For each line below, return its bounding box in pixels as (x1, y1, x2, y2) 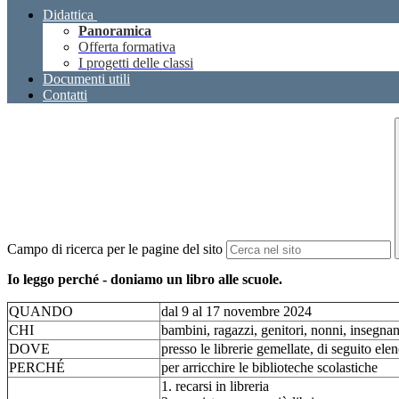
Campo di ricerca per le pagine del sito (7, 241, 223, 257)
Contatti (43, 87, 87, 103)
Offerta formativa (78, 39, 175, 55)
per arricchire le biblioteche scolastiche (161, 360, 378, 376)
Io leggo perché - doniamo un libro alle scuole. (7, 272, 282, 288)
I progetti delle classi (78, 55, 193, 71)
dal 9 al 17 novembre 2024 (161, 304, 312, 320)
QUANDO (9, 304, 73, 320)
